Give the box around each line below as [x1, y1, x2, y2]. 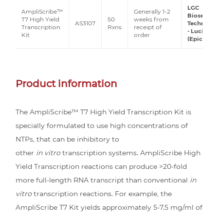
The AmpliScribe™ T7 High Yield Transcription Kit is [16, 107, 191, 116]
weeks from [133, 16, 169, 23]
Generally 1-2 [133, 8, 170, 16]
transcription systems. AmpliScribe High [60, 148, 200, 157]
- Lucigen [187, 28, 215, 35]
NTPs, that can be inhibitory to [16, 134, 119, 144]
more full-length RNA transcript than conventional [16, 175, 188, 184]
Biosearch [187, 12, 217, 19]
